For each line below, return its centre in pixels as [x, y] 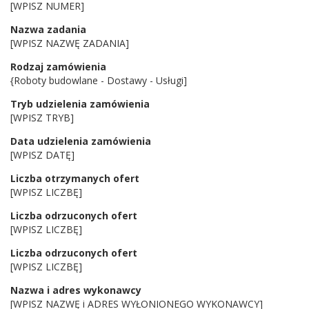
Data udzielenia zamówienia [81, 141]
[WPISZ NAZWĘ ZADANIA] [70, 43]
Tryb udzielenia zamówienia [80, 104]
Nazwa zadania [48, 29]
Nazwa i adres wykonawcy [76, 290]
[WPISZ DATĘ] [42, 155]
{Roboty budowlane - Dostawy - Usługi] [99, 80]
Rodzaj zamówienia [58, 67]
